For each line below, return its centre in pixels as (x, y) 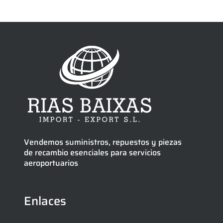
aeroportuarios (51, 163)
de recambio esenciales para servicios (92, 153)
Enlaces (45, 201)
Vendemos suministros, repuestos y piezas (103, 142)
